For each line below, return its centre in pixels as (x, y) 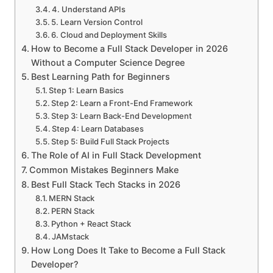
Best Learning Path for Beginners (100, 77)
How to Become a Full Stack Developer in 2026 (129, 49)
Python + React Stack (91, 224)
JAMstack (71, 237)
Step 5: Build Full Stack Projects (111, 142)
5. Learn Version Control (97, 22)
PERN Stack (73, 211)
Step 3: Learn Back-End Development (122, 116)
